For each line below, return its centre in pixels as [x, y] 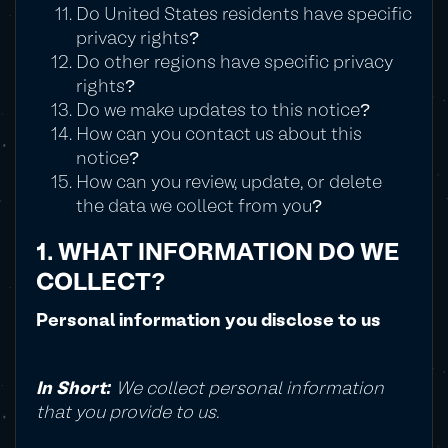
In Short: [76, 389]
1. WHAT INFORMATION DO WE [218, 254]
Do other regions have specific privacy [234, 63]
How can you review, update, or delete [229, 183]
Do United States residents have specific [244, 15]
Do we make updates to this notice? [223, 111]
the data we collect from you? [199, 207]
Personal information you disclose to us [208, 321]
